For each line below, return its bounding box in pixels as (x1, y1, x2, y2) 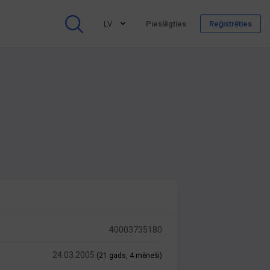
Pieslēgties (146, 19, 186, 28)
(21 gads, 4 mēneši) (96, 251, 163, 260)
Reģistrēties (209, 19, 252, 28)
